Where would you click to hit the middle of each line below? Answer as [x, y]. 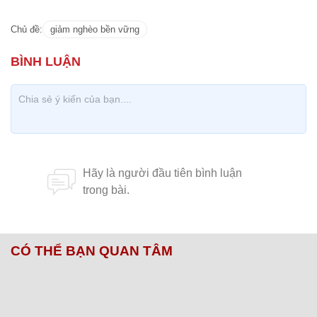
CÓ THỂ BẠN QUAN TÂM [92, 251]
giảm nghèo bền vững [95, 29]
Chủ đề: [27, 29]
